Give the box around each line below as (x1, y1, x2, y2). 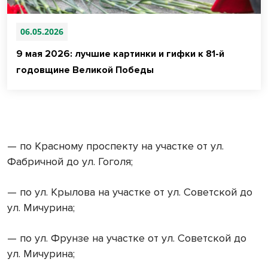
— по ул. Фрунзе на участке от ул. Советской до (7, 231, 246, 245)
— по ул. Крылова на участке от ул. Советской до (7, 185, 252, 199)
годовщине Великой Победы (16, 63, 154, 76)
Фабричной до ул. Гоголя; (7, 154, 133, 168)
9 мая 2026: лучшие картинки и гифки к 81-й (16, 47, 224, 60)
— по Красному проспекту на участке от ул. (7, 139, 224, 153)
